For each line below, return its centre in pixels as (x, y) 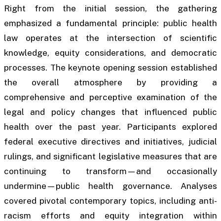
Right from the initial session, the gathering (110, 9)
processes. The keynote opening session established (110, 68)
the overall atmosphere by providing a (110, 83)
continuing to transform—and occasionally (110, 171)
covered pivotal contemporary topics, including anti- (110, 201)
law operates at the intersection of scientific (110, 38)
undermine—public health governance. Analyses (110, 186)
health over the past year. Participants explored (110, 127)
